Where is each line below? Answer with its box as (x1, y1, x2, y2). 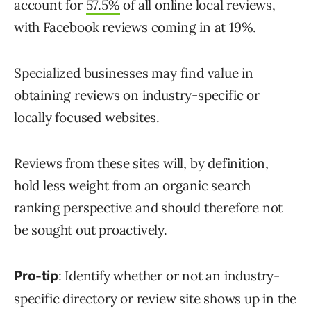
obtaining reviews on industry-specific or (14, 87, 260, 104)
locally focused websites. (14, 109, 160, 126)
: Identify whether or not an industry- (58, 267, 280, 285)
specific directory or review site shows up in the (14, 290, 297, 308)
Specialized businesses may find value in (14, 65, 253, 82)
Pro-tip (14, 268, 58, 285)
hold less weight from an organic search (14, 177, 251, 194)
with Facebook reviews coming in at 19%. (14, 19, 257, 36)
